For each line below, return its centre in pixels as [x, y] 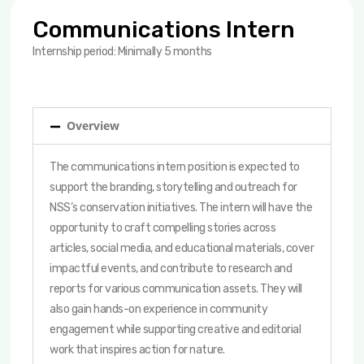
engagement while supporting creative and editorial [175, 329]
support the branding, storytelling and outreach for [173, 187]
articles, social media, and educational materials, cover [182, 248]
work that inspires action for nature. [137, 350]
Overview [93, 126]
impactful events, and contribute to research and [171, 269]
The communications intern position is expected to [175, 167]
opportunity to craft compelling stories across [163, 228]
